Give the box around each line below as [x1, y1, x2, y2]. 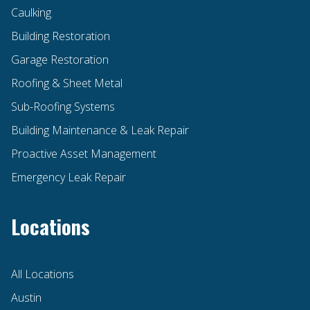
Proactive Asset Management [11, 145, 156, 161]
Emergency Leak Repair [11, 169, 126, 185]
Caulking [11, 4, 51, 20]
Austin [11, 289, 42, 305]
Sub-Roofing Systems [11, 98, 115, 114]
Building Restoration [11, 28, 110, 44]
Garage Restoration [11, 51, 109, 67]
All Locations [11, 266, 74, 282]
